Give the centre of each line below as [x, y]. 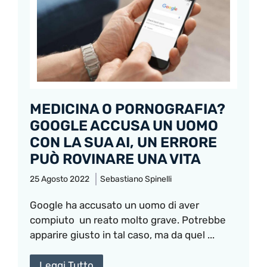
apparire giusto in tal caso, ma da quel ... [122, 235]
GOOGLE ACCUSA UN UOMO [124, 126]
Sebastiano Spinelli [136, 179]
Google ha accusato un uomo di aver [114, 205]
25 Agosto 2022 [60, 179]
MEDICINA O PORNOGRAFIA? [128, 109]
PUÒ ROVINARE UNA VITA [115, 159]
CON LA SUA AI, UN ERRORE [123, 143]
